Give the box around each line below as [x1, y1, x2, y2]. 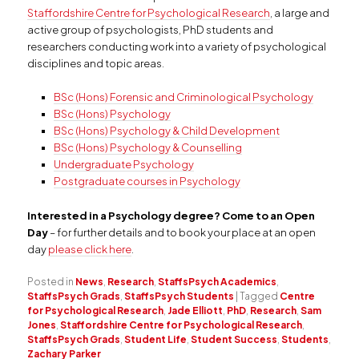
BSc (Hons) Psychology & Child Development [53, 124, 280, 138]
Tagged [240, 289, 279, 302]
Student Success [191, 333, 278, 345]
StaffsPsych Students [124, 289, 235, 302]
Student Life [124, 333, 188, 345]
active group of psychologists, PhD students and [27, 23, 274, 37]
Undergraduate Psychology [53, 158, 194, 171]
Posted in [27, 275, 75, 288]
